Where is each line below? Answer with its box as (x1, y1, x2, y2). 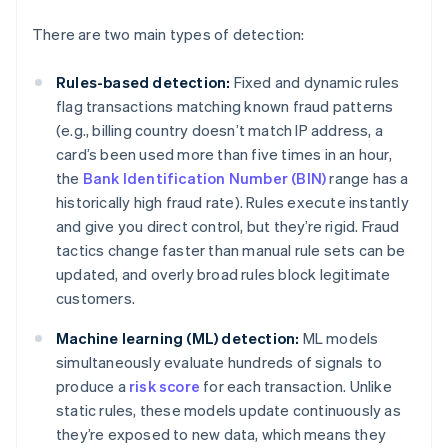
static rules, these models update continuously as (56, 400, 401, 421)
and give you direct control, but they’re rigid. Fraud (56, 216, 400, 237)
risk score (129, 376, 200, 397)
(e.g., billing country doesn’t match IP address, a (56, 120, 384, 141)
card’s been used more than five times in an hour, (56, 144, 392, 165)
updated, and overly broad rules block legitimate (56, 264, 391, 285)
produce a (56, 376, 129, 397)
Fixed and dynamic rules (230, 72, 400, 93)
